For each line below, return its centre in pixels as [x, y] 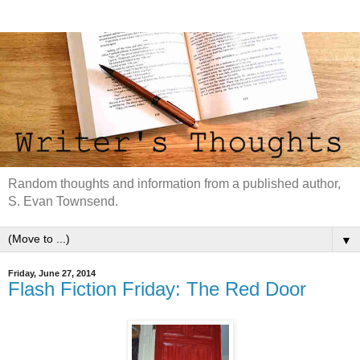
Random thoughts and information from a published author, [174, 184]
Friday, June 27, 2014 [52, 273]
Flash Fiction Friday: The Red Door [157, 289]
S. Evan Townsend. [63, 201]
